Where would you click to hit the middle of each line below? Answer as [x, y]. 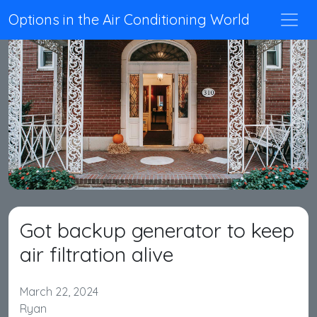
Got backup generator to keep [157, 230]
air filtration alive [97, 254]
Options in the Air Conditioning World [129, 19]
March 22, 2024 [59, 292]
